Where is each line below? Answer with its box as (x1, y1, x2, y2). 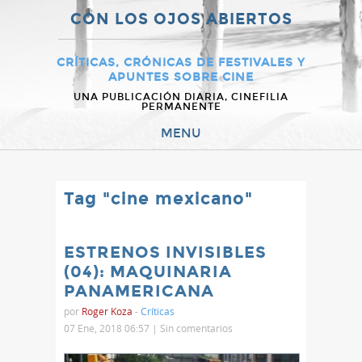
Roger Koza (82, 305, 133, 318)
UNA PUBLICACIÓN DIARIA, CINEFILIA (74, 91, 288, 103)
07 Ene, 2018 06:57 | (64, 322, 160, 335)
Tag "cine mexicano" (64, 188, 253, 209)
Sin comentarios (160, 322, 233, 335)
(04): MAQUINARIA (64, 262, 232, 281)
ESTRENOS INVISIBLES (64, 242, 267, 262)
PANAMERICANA (64, 281, 214, 301)
